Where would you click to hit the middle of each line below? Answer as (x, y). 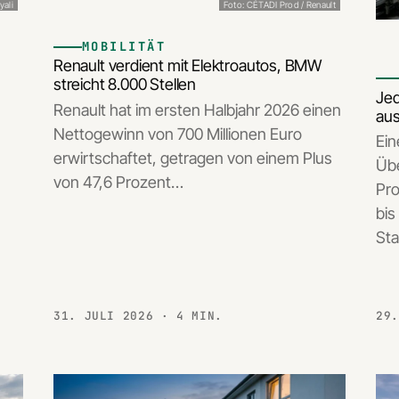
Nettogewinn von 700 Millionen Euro (178, 134)
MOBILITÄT (124, 47)
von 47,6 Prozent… (118, 182)
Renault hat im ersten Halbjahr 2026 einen (197, 110)
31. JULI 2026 (107, 316)
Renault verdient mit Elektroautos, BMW (188, 66)
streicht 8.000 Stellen (125, 85)
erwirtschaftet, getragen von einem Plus (193, 158)
